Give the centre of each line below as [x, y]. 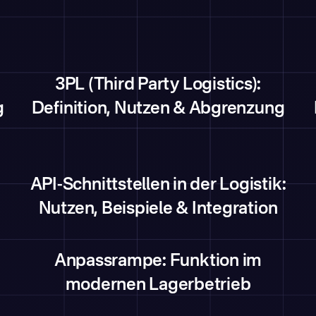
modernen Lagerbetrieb [158, 286]
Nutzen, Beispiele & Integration [158, 209]
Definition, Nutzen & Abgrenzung [158, 109]
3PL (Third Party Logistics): [158, 85]
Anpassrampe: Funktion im [158, 262]
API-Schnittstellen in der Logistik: [158, 186]
